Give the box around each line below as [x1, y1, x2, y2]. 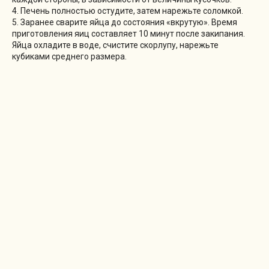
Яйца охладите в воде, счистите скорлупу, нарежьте [12, 40, 219, 50]
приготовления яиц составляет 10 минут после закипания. [12, 28, 245, 38]
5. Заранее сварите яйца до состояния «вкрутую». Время [12, 17, 237, 27]
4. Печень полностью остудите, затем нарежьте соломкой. [12, 5, 243, 16]
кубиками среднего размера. [12, 51, 127, 61]
